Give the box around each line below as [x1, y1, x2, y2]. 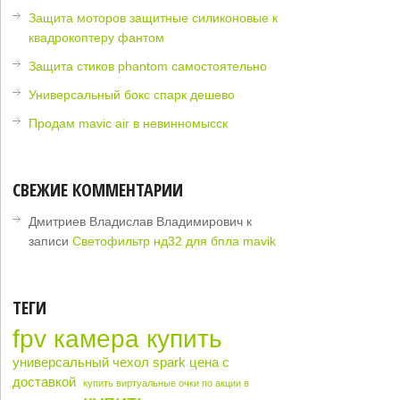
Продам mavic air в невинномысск [29, 116, 229, 131]
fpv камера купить [12, 325, 223, 354]
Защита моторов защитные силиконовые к [29, 11, 279, 26]
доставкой [12, 375, 77, 390]
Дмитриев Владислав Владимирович [29, 214, 244, 229]
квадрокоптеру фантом [29, 30, 165, 46]
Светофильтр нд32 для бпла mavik [72, 234, 277, 249]
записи [29, 234, 73, 249]
